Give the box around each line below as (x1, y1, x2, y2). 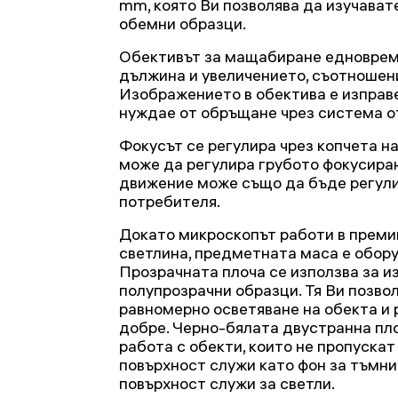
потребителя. (119, 191, 220, 211)
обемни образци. (119, 13, 246, 34)
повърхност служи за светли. (119, 373, 335, 394)
